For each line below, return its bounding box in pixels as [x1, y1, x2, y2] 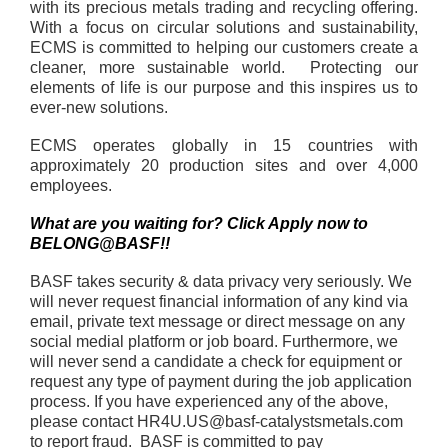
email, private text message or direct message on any [30, 313, 405, 330]
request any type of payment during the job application [30, 373, 412, 390]
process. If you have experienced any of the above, [30, 393, 388, 410]
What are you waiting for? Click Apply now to [30, 215, 368, 232]
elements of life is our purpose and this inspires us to [30, 79, 418, 96]
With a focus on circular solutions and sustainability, [30, 19, 418, 36]
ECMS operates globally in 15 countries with [30, 137, 418, 154]
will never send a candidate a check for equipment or [30, 353, 402, 370]
